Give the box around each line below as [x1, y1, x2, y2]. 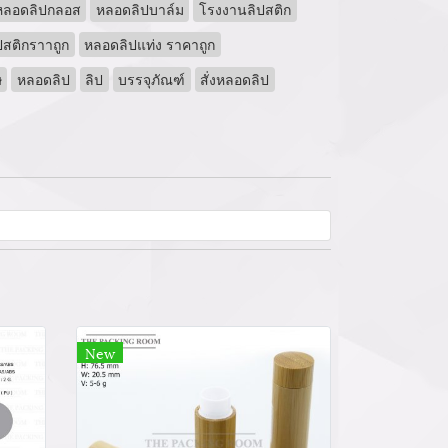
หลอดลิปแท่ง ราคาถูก [84, 33, 216, 55]
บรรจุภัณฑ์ [118, 68, 186, 90]
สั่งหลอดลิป [200, 68, 270, 90]
